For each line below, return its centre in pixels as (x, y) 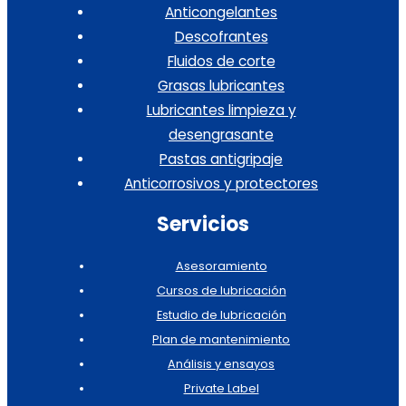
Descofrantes (221, 36)
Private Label (221, 389)
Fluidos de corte (221, 61)
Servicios (203, 224)
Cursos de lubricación (221, 291)
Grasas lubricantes (221, 85)
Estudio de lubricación (221, 315)
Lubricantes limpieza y (221, 110)
